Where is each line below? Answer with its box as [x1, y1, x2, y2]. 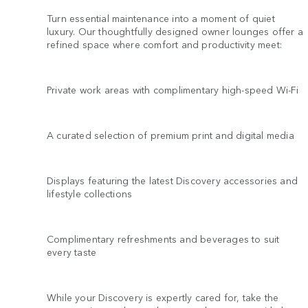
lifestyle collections [47, 186, 133, 200]
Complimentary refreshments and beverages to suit [47, 231, 280, 245]
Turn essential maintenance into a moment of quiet [47, 10, 275, 25]
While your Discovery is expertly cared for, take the [47, 289, 279, 304]
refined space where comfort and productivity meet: [47, 36, 283, 51]
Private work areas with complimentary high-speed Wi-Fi [47, 82, 298, 96]
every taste [47, 244, 97, 258]
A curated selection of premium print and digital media [47, 127, 294, 142]
